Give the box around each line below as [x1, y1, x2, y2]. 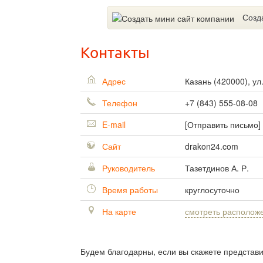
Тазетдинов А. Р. [185, 162, 249, 174]
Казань [185, 75, 214, 87]
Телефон [100, 97, 137, 109]
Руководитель [102, 162, 155, 174]
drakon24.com [185, 140, 238, 153]
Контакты [80, 45, 150, 62]
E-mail [100, 119, 126, 131]
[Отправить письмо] [185, 119, 261, 131]
